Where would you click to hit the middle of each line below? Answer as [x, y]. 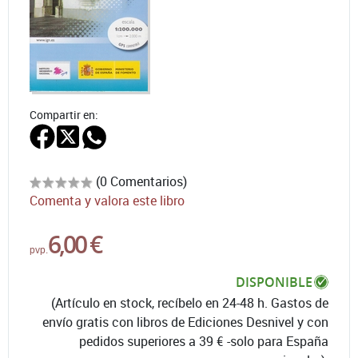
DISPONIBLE [274, 282]
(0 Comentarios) [141, 181]
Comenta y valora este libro [107, 200]
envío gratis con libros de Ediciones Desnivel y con [185, 322]
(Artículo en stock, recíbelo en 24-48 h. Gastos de [190, 302]
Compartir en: [64, 114]
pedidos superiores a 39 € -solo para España [204, 341]
